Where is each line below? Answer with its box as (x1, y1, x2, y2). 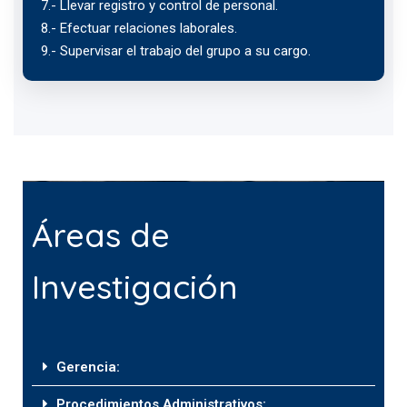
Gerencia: (56, 359, 120, 376)
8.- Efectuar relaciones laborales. (41, 20, 237, 37)
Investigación (32, 266, 238, 308)
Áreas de (32, 214, 170, 256)
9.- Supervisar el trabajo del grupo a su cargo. (41, 43, 311, 60)
